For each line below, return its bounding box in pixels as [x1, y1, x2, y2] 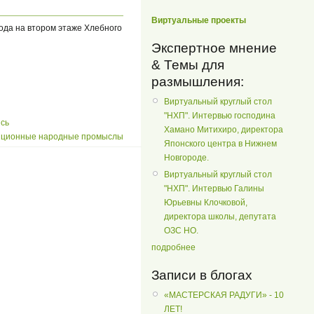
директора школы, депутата [164, 211, 276, 221]
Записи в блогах [151, 267, 252, 282]
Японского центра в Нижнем [164, 138, 277, 149]
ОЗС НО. [164, 225, 198, 235]
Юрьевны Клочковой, [164, 197, 247, 207]
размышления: [151, 74, 244, 89]
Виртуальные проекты [151, 15, 246, 25]
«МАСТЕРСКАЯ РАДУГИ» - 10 [164, 289, 284, 300]
